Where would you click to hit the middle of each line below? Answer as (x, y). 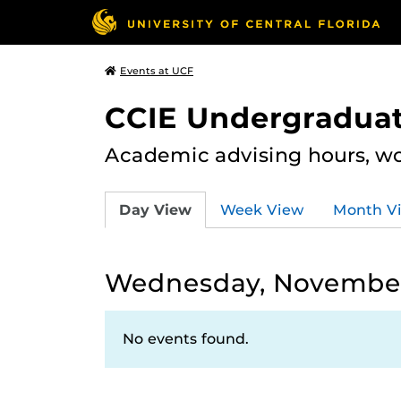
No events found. (186, 339)
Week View (262, 209)
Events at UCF (157, 71)
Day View (155, 209)
